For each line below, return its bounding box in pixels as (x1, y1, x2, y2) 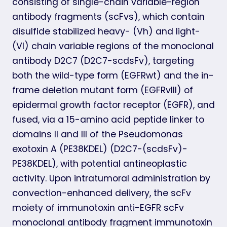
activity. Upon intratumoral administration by (12, 172, 210, 184)
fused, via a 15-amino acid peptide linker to (12, 113, 204, 126)
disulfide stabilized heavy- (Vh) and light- (12, 25, 200, 37)
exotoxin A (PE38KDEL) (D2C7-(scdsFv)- (12, 142, 187, 155)
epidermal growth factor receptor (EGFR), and (12, 98, 215, 111)
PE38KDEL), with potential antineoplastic (12, 157, 187, 170)
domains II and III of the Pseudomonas (12, 128, 183, 140)
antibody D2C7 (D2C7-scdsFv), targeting (12, 54, 194, 67)
